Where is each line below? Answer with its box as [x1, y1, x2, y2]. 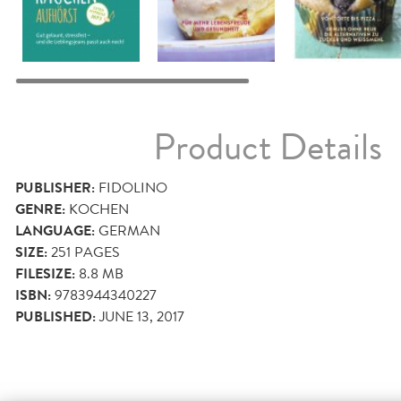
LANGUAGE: [15, 220, 95, 243]
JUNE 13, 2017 [99, 306, 184, 328]
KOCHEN [69, 199, 129, 220]
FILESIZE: [15, 263, 75, 286]
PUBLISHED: [15, 306, 96, 328]
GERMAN [98, 220, 160, 242]
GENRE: [15, 199, 65, 221]
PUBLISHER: [15, 177, 95, 200]
